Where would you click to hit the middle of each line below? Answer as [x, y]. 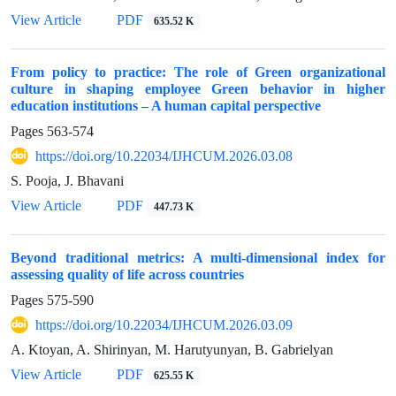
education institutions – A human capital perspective [166, 106]
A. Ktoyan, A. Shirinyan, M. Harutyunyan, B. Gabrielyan [172, 350]
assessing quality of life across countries [127, 275]
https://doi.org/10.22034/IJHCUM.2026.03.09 [164, 325]
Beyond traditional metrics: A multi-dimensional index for [198, 258]
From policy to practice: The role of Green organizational [198, 72]
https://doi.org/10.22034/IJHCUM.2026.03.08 [164, 156]
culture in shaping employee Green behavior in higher [198, 89]
